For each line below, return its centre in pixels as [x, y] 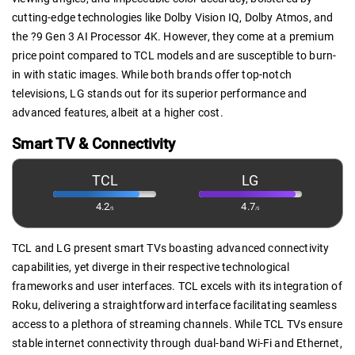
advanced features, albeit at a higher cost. [118, 113]
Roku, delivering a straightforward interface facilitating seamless [174, 305]
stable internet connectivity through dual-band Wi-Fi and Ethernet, [177, 344]
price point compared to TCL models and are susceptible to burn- [174, 56]
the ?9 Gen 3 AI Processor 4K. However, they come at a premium [173, 37]
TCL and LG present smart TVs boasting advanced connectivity [171, 248]
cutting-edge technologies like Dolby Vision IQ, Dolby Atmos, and [173, 18]
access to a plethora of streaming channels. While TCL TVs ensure [177, 324]
